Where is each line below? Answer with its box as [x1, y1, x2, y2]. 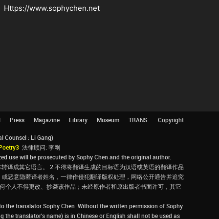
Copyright [158, 115, 184, 124]
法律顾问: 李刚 [19, 143, 60, 151]
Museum [97, 115, 119, 124]
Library [69, 115, 88, 124]
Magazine [34, 115, 60, 124]
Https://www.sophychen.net [4, 3, 100, 13]
